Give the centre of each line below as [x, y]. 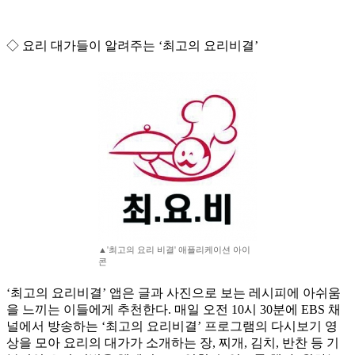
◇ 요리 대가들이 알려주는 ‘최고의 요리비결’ [132, 46]
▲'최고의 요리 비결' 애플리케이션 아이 [174, 250]
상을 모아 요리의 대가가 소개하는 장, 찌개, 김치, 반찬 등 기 [173, 343]
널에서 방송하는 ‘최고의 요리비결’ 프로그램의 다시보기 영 [172, 326]
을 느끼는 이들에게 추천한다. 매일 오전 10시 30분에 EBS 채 [174, 310]
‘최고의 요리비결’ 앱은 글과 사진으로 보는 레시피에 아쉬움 [174, 293]
